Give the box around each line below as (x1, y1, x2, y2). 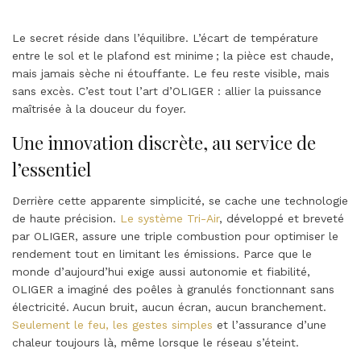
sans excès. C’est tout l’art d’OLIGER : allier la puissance (12, 85, 322, 98)
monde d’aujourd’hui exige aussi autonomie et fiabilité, (12, 265, 310, 279)
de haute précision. (12, 212, 120, 226)
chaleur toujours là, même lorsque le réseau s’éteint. (12, 336, 299, 350)
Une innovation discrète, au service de (12, 131, 316, 156)
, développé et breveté (219, 212, 344, 226)
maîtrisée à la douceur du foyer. (12, 102, 186, 116)
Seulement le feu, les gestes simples (12, 318, 213, 332)
